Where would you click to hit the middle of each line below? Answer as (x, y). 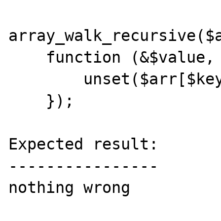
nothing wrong (70, 187)
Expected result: (84, 144)
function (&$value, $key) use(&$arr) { (27, 57)
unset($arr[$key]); (46, 79)
